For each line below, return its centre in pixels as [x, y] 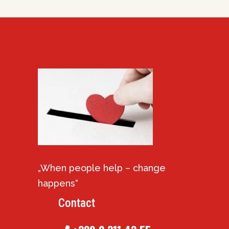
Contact [77, 203]
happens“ [58, 183]
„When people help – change [102, 168]
